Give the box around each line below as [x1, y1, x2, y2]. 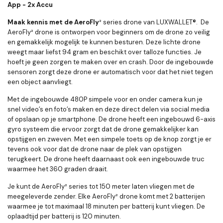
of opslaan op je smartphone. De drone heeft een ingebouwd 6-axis [7, 115, 216, 124]
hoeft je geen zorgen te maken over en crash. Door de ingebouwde [7, 58, 214, 67]
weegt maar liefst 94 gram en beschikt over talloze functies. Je [7, 48, 202, 57]
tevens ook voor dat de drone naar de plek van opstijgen [7, 145, 182, 154]
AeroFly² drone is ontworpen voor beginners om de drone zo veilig [7, 28, 210, 37]
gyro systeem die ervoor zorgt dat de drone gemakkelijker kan [7, 125, 199, 134]
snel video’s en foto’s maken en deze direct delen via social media [7, 105, 210, 114]
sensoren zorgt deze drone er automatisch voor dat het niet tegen [7, 68, 213, 77]
